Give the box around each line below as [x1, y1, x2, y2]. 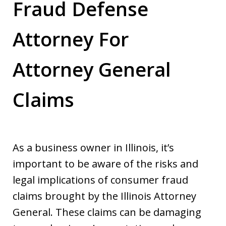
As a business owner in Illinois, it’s [13, 140, 174, 154]
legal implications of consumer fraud [13, 173, 188, 187]
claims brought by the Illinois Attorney [13, 189, 196, 203]
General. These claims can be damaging [13, 205, 201, 219]
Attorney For [13, 25, 129, 52]
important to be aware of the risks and [13, 156, 198, 171]
